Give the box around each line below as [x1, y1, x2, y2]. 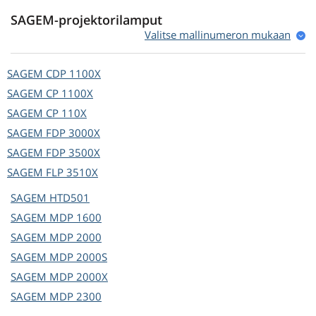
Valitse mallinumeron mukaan [145, 28, 291, 42]
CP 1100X [46, 86, 93, 101]
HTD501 [49, 190, 90, 205]
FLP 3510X [46, 165, 98, 180]
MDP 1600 [49, 210, 102, 225]
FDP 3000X [46, 126, 100, 140]
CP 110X [46, 106, 87, 121]
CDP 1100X [46, 66, 101, 81]
